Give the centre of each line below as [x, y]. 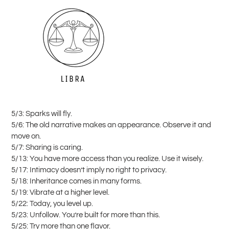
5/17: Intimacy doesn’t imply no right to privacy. [89, 170]
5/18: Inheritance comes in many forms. [76, 181]
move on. [26, 136]
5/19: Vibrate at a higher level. [60, 192]
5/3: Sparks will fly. [42, 113]
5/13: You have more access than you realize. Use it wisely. [107, 158]
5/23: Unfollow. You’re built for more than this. [86, 215]
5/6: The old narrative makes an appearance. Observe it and [111, 125]
